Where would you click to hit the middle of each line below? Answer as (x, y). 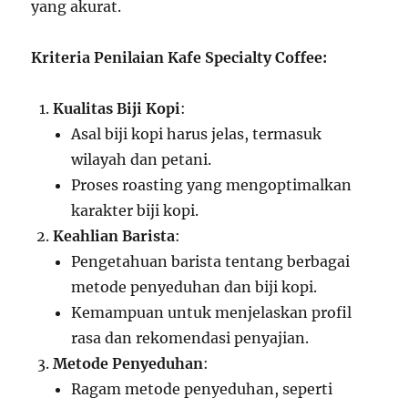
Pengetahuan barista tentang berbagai (211, 261)
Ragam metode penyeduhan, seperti (202, 389)
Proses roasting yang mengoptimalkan (212, 185)
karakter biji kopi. (135, 210)
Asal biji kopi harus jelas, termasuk (197, 134)
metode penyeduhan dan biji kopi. (194, 287)
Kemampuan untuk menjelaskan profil (212, 312)
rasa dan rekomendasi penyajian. (190, 338)
